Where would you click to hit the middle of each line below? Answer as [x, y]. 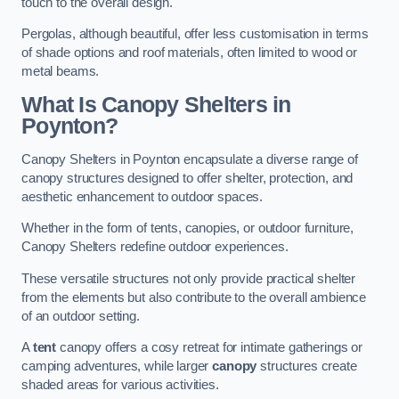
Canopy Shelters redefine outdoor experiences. [155, 247]
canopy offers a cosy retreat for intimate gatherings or [210, 348]
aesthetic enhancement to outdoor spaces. [142, 196]
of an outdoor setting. [81, 316]
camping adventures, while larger [117, 366]
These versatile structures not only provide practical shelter [189, 278]
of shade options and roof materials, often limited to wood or [190, 53]
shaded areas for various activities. [120, 385]
